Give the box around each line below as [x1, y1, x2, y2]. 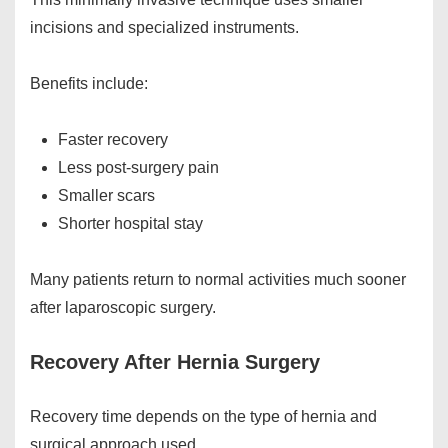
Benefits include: [30, 75, 148, 93]
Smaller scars [58, 187, 155, 205]
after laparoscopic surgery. [30, 299, 216, 317]
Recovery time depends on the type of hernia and [30, 408, 377, 426]
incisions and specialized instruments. [30, 19, 299, 37]
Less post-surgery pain [58, 159, 219, 177]
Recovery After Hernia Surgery [30, 351, 320, 374]
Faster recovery [58, 131, 168, 149]
